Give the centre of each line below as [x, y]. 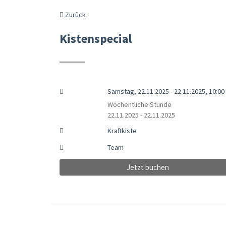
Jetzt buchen [148, 167]
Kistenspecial [96, 39]
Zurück [75, 15]
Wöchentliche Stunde [139, 104]
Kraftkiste [122, 131]
